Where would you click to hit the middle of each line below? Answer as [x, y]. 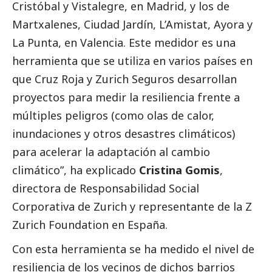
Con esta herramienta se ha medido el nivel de [133, 249]
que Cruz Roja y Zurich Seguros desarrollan [124, 79]
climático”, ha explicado [76, 170]
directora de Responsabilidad [90, 188]
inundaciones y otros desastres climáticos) [124, 133]
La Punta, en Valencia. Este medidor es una [124, 42]
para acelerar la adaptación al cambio [111, 151]
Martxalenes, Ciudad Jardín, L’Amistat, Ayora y [132, 24]
